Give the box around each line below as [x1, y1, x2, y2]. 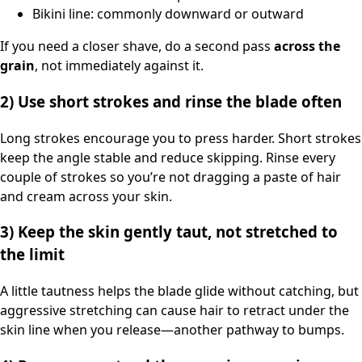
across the [274, 37, 340, 56]
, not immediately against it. [35, 57, 204, 75]
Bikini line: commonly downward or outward [32, 5, 304, 23]
